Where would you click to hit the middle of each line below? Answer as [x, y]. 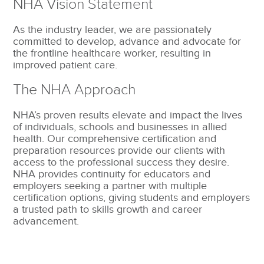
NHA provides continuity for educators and [112, 174]
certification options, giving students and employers [132, 198]
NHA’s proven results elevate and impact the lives [128, 115]
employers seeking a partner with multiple [110, 186]
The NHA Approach [75, 90]
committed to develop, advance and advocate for [127, 42]
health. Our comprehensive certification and [115, 139]
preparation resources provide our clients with [119, 151]
